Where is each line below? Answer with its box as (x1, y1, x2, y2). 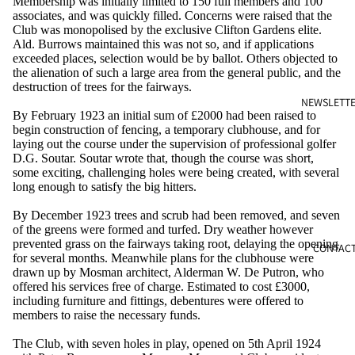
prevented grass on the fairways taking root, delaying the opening (13, 237, 338, 251)
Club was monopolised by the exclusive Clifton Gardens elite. (13, 23, 322, 37)
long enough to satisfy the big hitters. (13, 180, 197, 194)
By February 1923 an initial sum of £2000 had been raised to (13, 109, 316, 123)
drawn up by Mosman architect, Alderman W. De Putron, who (13, 265, 324, 280)
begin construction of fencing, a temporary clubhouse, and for (13, 123, 320, 137)
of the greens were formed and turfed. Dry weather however (13, 223, 313, 237)
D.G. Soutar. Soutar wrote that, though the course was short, (13, 151, 314, 166)
